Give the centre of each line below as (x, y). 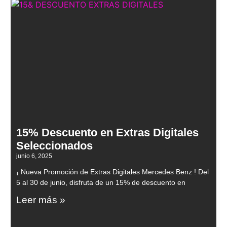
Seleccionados (54, 146)
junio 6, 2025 (34, 156)
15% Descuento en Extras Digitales (107, 133)
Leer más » (41, 200)
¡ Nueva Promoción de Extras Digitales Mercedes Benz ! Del (112, 172)
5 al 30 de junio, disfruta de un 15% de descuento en (101, 183)
